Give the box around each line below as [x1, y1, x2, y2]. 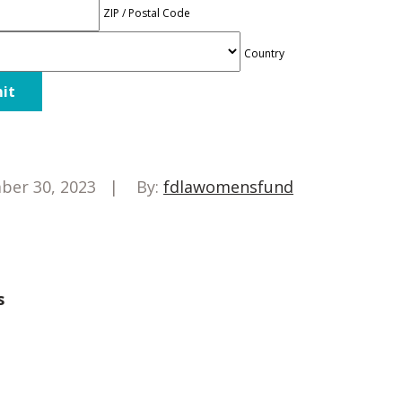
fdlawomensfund [163, 176, 293, 197]
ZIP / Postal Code [103, 4, 190, 21]
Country [244, 45, 284, 61]
